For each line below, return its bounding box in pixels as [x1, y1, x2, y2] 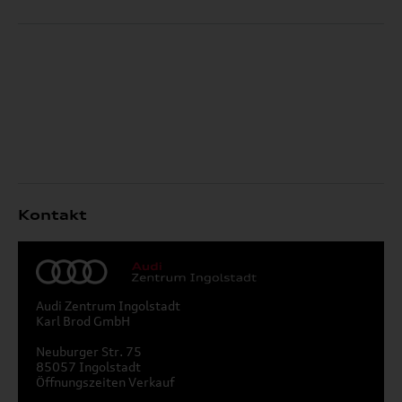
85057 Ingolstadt [36, 359, 141, 374]
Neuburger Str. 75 [36, 344, 142, 359]
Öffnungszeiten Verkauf [36, 374, 174, 389]
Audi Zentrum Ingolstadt [36, 298, 180, 313]
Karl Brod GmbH [36, 313, 130, 328]
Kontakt [18, 206, 87, 223]
